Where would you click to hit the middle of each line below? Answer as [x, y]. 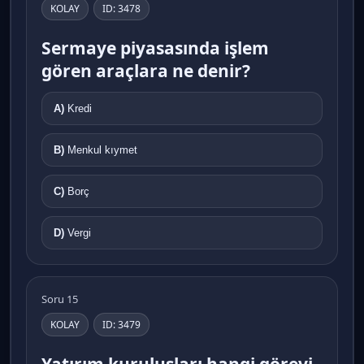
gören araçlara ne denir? [146, 70]
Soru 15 [60, 299]
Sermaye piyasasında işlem [155, 48]
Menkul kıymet [102, 149]
